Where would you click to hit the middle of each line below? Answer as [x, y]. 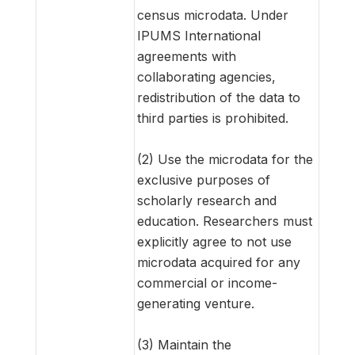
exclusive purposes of [204, 179]
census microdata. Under [213, 15]
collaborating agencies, [206, 76]
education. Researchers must [225, 221]
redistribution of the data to [219, 97]
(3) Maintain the [184, 344]
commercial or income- [207, 282]
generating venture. [196, 303]
